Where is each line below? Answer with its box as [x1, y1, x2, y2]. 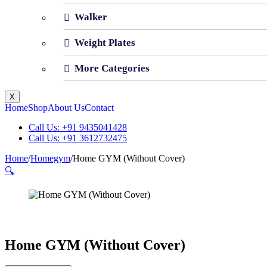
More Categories [74, 62, 150, 74]
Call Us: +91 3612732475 [29, 133, 127, 144]
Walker [74, 11, 107, 23]
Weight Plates [74, 36, 135, 48]
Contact [85, 103, 114, 113]
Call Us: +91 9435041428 [29, 122, 127, 133]
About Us [48, 103, 85, 113]
